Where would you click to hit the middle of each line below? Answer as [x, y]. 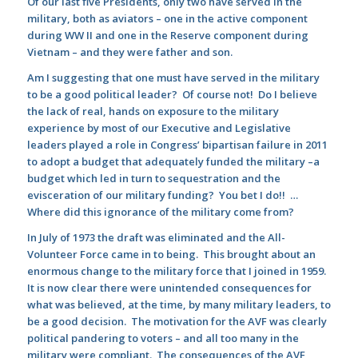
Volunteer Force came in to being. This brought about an [171, 255]
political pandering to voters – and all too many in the [163, 338]
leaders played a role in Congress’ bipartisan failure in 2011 [177, 145]
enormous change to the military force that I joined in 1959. [177, 271]
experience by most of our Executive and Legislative [159, 128]
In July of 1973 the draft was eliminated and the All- [156, 238]
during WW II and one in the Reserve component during [167, 36]
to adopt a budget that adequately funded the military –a [173, 162]
